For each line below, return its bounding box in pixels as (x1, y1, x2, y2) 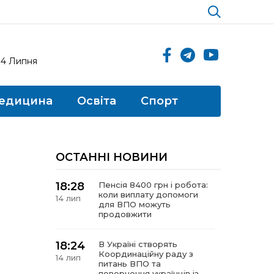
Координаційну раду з (98, 249, 193, 259)
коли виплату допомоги (98, 190, 198, 199)
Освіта (77, 94, 116, 108)
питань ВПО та (98, 259, 161, 268)
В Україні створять (98, 239, 177, 249)
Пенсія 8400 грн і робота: (98, 180, 208, 190)
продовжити (98, 209, 152, 219)
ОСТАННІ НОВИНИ (56, 150, 168, 164)
